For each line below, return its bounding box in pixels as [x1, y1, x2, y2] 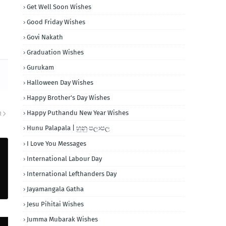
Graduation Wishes [27, 48, 84, 56]
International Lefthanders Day [27, 170, 117, 178]
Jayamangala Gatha [27, 185, 84, 193]
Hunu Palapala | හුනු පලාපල [27, 124, 110, 132]
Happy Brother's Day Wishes [27, 94, 110, 101]
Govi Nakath [27, 33, 63, 41]
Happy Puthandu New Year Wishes [27, 109, 129, 117]
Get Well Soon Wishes [27, 3, 91, 11]
